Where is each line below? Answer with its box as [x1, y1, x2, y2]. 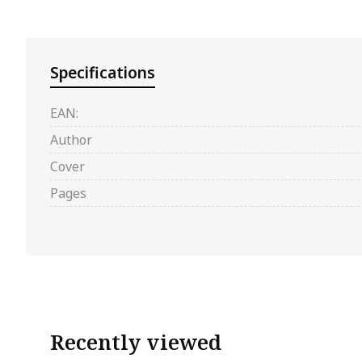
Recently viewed [50, 328, 221, 356]
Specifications [50, 61, 155, 83]
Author [50, 131, 92, 149]
